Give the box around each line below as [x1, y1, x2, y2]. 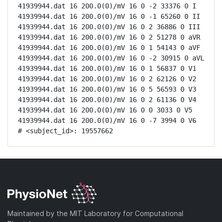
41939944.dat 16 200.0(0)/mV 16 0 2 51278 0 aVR [18, 33, 200, 41]
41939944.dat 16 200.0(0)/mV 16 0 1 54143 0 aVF [18, 44, 200, 52]
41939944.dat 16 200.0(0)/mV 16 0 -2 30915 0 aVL [18, 54, 204, 62]
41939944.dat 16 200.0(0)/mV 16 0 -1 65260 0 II [18, 12, 200, 20]
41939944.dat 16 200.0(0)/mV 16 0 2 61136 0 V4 [18, 96, 196, 104]
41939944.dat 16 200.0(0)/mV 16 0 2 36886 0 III [18, 23, 200, 31]
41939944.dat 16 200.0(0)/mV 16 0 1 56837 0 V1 [18, 64, 196, 72]
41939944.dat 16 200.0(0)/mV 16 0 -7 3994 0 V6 [18, 116, 196, 124]
